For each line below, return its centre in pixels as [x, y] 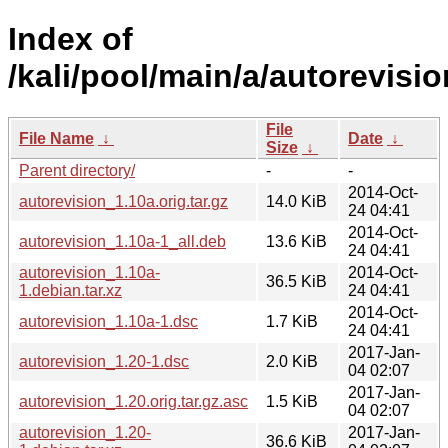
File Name [56, 138]
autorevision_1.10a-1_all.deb [122, 241]
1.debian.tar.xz [70, 290]
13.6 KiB [296, 241]
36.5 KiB [296, 281]
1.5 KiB [292, 401]
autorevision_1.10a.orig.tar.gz [123, 201]
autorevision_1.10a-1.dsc [108, 321]
